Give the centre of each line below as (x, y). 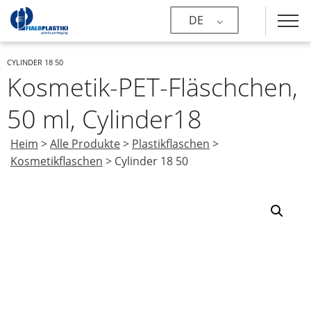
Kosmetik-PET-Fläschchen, (152, 87)
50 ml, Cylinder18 (104, 119)
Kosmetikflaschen (57, 161)
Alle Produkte (85, 144)
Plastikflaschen (171, 144)
